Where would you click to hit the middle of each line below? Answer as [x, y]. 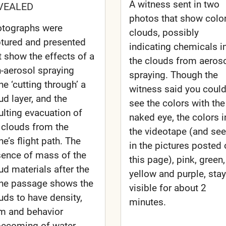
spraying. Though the [173, 75]
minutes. [147, 202]
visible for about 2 [167, 188]
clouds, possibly [164, 32]
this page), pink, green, [177, 159]
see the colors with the [177, 103]
